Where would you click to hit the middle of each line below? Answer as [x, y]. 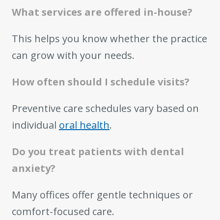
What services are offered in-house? [102, 12]
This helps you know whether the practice [110, 39]
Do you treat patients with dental [98, 151]
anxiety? [34, 168]
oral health [84, 125]
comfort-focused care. [63, 211]
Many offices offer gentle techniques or [102, 195]
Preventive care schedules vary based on [105, 108]
